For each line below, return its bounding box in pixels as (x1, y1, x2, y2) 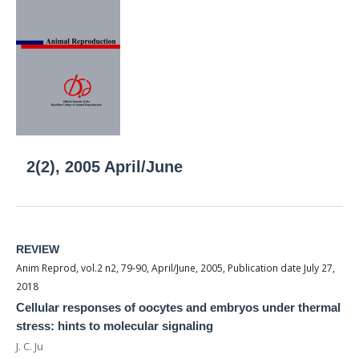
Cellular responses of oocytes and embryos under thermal (16, 300, 341, 314)
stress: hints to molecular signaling (16, 318, 213, 333)
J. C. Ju (16, 338, 43, 353)
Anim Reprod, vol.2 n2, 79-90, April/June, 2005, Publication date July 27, (16, 260, 335, 275)
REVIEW (16, 242, 59, 256)
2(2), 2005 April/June (26, 157, 184, 175)
